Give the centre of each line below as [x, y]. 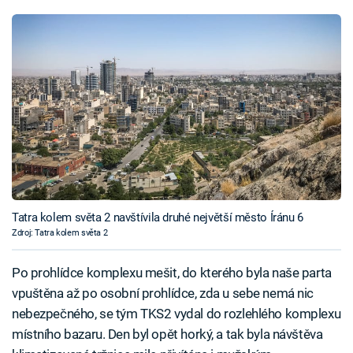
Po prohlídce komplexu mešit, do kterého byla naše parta [172, 273]
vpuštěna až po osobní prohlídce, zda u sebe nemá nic [163, 293]
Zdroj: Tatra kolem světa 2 [60, 232]
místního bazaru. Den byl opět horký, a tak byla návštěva [167, 334]
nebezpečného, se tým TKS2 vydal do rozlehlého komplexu [176, 314]
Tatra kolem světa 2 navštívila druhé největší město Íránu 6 [158, 217]
